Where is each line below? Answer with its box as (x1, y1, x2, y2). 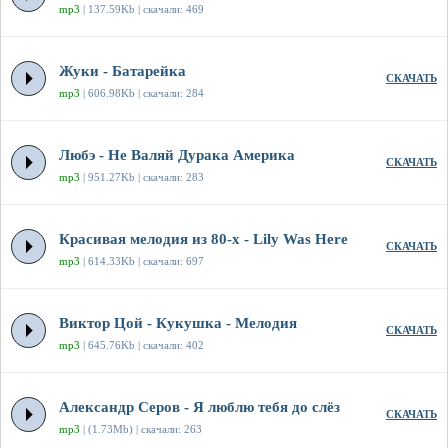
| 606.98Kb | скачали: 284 (80, 87, 204, 100)
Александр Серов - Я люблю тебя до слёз (59, 399, 340, 416)
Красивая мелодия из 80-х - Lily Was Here (59, 231, 348, 248)
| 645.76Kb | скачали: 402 (80, 339, 204, 352)
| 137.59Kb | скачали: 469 (80, 3, 204, 16)
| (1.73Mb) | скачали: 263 (80, 423, 202, 436)
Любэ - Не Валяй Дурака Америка (59, 147, 295, 164)
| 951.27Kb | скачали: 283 (80, 171, 204, 184)
